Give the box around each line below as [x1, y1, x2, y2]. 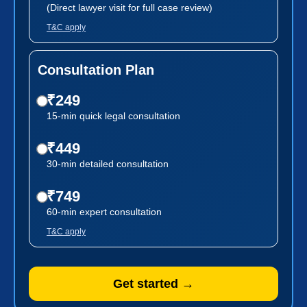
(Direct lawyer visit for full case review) [47, 1, 212, 13]
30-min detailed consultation [47, 158, 169, 169]
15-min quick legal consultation [47, 110, 180, 121]
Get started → [113, 276, 194, 291]
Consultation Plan [38, 62, 154, 77]
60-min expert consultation [47, 206, 162, 217]
